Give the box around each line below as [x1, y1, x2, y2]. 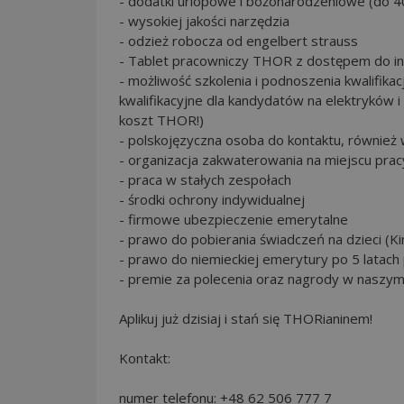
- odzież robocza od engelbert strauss [119, 31, 358, 50]
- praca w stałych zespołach [119, 170, 291, 188]
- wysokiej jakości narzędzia [119, 11, 289, 30]
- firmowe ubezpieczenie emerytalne [119, 209, 348, 228]
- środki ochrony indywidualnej [119, 189, 305, 208]
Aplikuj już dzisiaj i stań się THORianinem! [119, 308, 372, 327]
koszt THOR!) [119, 110, 204, 129]
